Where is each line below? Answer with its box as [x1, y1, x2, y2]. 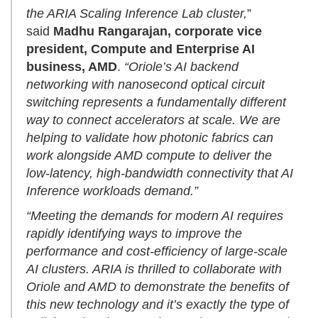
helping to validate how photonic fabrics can [26, 131, 273, 146]
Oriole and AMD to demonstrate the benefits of [26, 280, 289, 295]
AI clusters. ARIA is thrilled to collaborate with [26, 262, 282, 277]
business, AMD [26, 60, 117, 75]
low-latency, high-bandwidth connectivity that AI [26, 166, 293, 181]
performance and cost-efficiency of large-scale [26, 244, 287, 259]
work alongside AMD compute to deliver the [26, 148, 272, 163]
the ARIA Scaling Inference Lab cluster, [26, 6, 247, 21]
